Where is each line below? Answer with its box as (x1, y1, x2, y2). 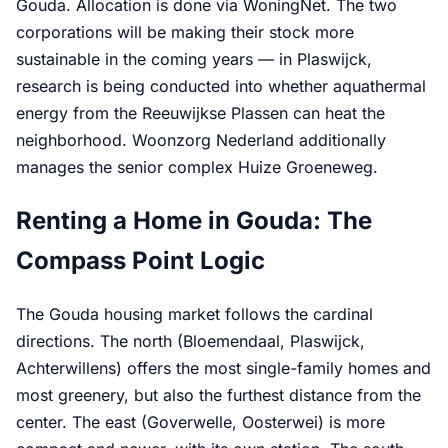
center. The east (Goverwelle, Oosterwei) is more (16, 411, 385, 432)
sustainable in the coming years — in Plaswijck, (16, 49, 372, 70)
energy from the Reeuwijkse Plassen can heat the (16, 103, 385, 124)
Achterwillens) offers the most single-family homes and (16, 357, 431, 378)
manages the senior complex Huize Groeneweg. (16, 157, 378, 178)
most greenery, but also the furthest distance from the (16, 384, 421, 405)
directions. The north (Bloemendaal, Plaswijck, (16, 330, 365, 351)
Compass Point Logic (16, 246, 265, 276)
